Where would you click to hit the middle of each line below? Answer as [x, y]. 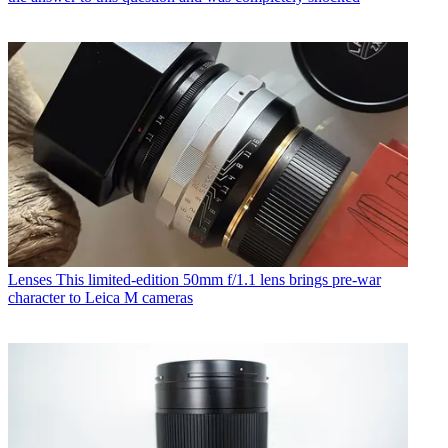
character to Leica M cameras [100, 297]
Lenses [30, 279]
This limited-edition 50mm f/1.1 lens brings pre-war [218, 279]
